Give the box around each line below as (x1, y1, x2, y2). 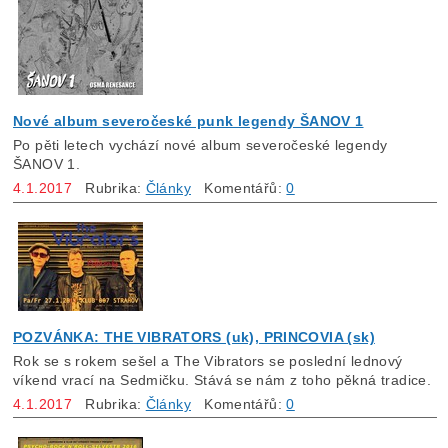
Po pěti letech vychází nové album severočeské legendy (13, 137, 388, 154)
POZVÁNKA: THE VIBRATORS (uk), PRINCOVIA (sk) (13, 328, 375, 345)
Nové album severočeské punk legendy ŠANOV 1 (13, 113, 364, 130)
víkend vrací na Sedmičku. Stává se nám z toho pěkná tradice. (13, 371, 432, 388)
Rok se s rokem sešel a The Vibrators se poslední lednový (13, 352, 403, 369)
